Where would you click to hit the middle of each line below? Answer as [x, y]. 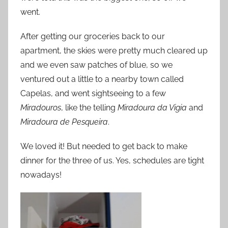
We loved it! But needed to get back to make [104, 146]
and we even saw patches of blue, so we [96, 65]
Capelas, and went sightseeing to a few [93, 93]
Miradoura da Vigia [152, 107]
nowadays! [41, 175]
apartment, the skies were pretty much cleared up [114, 50]
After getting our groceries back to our [93, 36]
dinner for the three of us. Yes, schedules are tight [112, 160]
